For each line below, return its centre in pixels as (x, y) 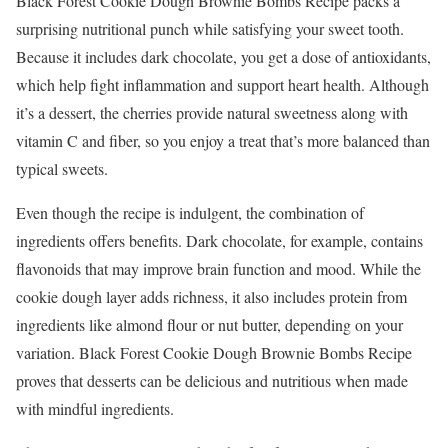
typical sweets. (62, 169)
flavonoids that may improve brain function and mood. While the (218, 269)
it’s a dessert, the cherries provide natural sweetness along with (212, 113)
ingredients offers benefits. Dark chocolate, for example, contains (219, 241)
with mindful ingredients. (95, 409)
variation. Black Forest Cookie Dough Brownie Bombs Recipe (214, 353)
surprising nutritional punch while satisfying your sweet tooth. (210, 29)
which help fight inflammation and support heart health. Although (222, 85)
